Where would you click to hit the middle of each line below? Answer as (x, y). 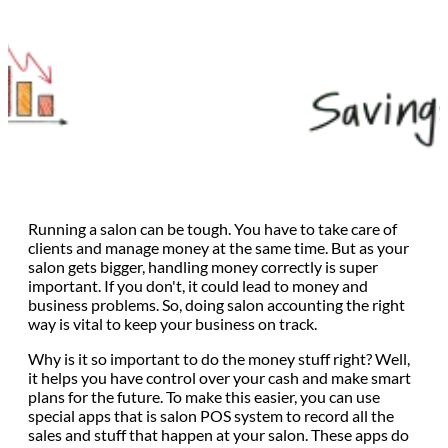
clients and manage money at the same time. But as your (218, 247)
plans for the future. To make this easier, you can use (204, 396)
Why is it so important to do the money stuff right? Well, (219, 358)
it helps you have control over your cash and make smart (219, 377)
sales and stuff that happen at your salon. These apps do (218, 434)
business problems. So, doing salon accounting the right (216, 304)
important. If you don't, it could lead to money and (198, 285)
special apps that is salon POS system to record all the (211, 415)
